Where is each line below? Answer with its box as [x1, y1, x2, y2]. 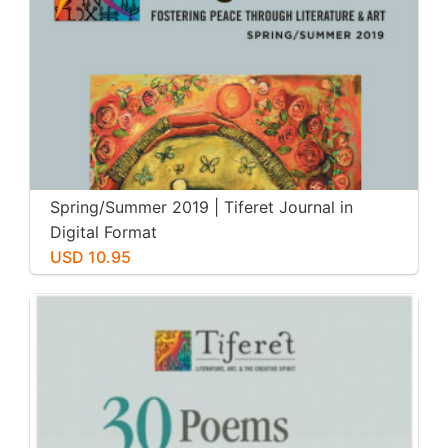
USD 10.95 [50, 246, 131, 267]
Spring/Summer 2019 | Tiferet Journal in [50, 196, 353, 217]
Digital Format [50, 221, 157, 242]
